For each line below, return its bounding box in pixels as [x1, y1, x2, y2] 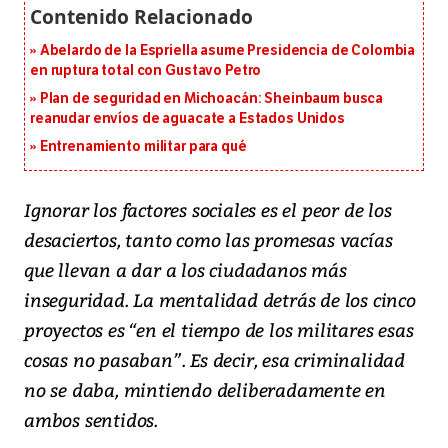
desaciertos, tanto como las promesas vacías [24, 227, 393, 253]
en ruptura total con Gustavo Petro [30, 62, 262, 80]
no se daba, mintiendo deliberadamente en [24, 377, 386, 403]
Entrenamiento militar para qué [39, 138, 247, 156]
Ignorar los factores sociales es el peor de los [24, 197, 392, 223]
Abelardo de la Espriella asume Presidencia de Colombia [39, 42, 416, 60]
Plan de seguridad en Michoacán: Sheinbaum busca [39, 90, 384, 108]
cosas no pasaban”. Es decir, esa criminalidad [24, 347, 405, 373]
